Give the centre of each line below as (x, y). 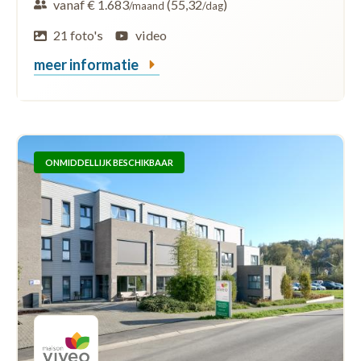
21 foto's (79, 35)
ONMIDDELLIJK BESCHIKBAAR (109, 162)
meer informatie (87, 64)
